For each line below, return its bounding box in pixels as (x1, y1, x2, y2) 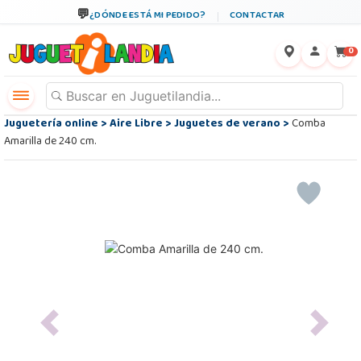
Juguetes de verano (174, 113, 280, 136)
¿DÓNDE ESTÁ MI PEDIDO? (89, 6, 206, 26)
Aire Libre (110, 113, 163, 136)
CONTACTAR (229, 6, 285, 26)
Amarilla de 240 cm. (4, 131, 96, 154)
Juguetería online (4, 113, 98, 136)
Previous (48, 317, 90, 342)
